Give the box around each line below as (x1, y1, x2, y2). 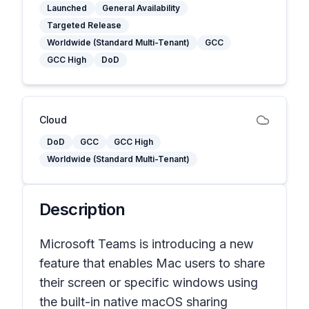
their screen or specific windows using (39, 275, 258, 290)
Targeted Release (47, 20, 121, 30)
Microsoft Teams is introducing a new (39, 237, 254, 251)
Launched (47, 3, 87, 13)
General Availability (102, 3, 180, 13)
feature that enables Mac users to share (39, 256, 265, 270)
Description (39, 199, 126, 219)
